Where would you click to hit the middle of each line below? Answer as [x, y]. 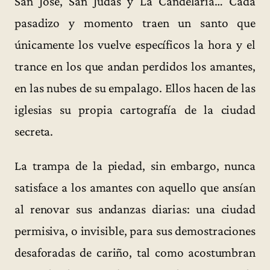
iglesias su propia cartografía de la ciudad [135, 109]
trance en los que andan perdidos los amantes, [135, 66]
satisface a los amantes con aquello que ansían [135, 188]
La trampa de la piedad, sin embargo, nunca [135, 166]
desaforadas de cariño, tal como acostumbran [135, 253]
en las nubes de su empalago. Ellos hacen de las [135, 88]
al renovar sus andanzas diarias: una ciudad [135, 209]
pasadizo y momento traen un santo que [135, 23]
